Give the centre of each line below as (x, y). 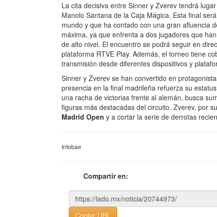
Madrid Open (83, 117)
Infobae (71, 147)
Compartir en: (106, 176)
